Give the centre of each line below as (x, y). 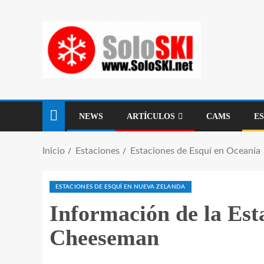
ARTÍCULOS (151, 116)
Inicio (54, 151)
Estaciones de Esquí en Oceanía (195, 151)
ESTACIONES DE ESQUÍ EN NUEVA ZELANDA (121, 187)
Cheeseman (104, 237)
